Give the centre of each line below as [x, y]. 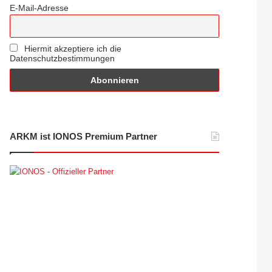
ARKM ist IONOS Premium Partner [84, 136]
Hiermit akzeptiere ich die [71, 48]
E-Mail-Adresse [39, 8]
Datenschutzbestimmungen [63, 58]
